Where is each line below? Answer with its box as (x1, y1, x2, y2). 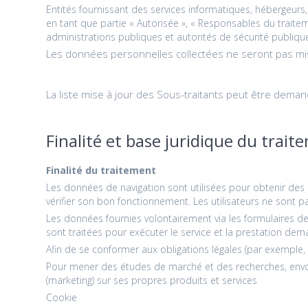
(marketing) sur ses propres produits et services (46, 273, 258, 287)
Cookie (46, 290, 78, 304)
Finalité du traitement (46, 163, 157, 177)
